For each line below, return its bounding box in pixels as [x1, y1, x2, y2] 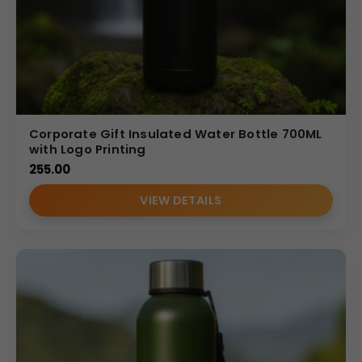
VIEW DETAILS [140, 192, 222, 208]
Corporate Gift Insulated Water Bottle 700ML [29, 124, 322, 142]
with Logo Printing [29, 140, 146, 158]
